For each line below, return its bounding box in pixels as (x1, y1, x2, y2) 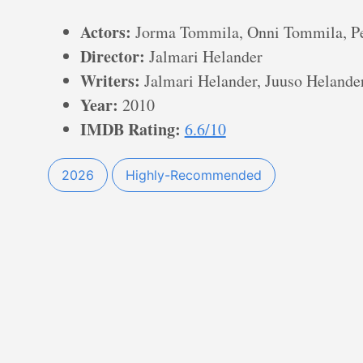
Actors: (79, 20, 131, 45)
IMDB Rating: (79, 117, 181, 142)
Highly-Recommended (125, 167, 262, 184)
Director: (79, 45, 145, 69)
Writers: (79, 69, 140, 93)
